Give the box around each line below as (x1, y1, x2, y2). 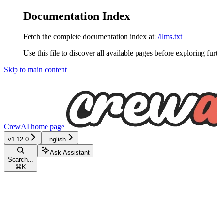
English (45, 135, 66, 143)
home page (29, 122, 64, 131)
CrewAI (4, 122, 29, 131)
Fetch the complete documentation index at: (23, 32, 156, 41)
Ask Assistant (50, 148, 90, 156)
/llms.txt (158, 32, 182, 41)
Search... (8, 155, 33, 163)
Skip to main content (4, 65, 67, 74)
